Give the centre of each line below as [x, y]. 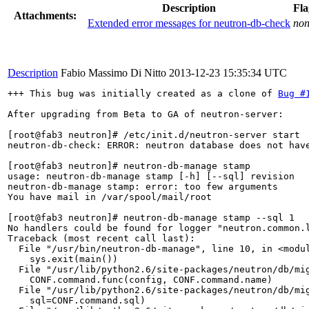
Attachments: [45, 15]
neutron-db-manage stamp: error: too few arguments [143, 186]
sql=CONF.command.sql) [77, 300]
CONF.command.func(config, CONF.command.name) [140, 279]
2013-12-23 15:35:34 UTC [228, 72]
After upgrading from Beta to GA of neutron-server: [146, 114]
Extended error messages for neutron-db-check [189, 23]
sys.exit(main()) [63, 259]
